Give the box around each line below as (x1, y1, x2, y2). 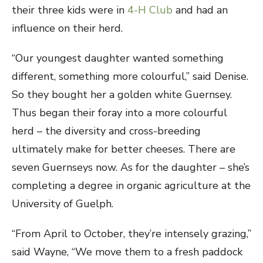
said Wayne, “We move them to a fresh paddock (12, 245, 242, 259)
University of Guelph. (12, 197, 113, 211)
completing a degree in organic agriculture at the (12, 178, 251, 193)
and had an (173, 3, 228, 17)
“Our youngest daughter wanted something (12, 51, 224, 65)
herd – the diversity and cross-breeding (12, 124, 201, 138)
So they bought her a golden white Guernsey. (12, 87, 232, 102)
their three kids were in (12, 3, 127, 17)
